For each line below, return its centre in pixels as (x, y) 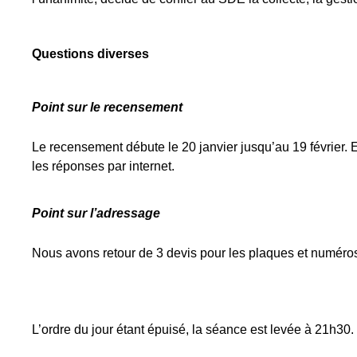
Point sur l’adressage (96, 213)
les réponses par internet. (103, 166)
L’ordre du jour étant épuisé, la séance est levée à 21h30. (193, 329)
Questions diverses (90, 53)
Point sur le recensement (107, 107)
